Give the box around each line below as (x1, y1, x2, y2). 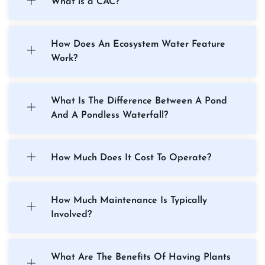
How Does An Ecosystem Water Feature (51, 40, 225, 50)
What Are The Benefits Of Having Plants (51, 253, 231, 263)
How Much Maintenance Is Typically (51, 196, 207, 206)
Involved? (51, 210, 92, 220)
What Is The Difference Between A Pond (51, 96, 227, 106)
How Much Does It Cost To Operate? (51, 153, 211, 163)
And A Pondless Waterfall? (51, 111, 168, 121)
